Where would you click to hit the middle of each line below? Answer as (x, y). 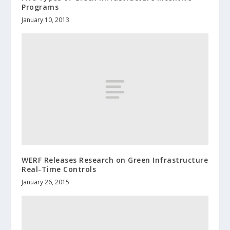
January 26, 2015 (46, 182)
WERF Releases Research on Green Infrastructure (115, 160)
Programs (40, 7)
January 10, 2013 (46, 20)
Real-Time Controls (59, 169)
